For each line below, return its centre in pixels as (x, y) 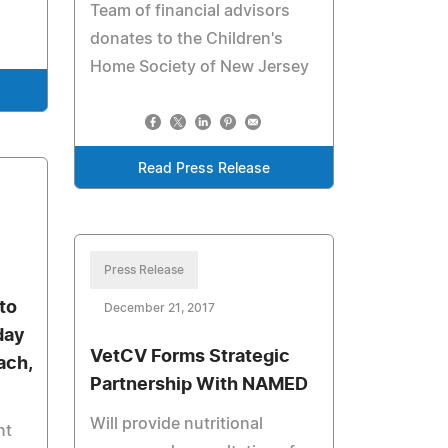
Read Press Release (204, 169)
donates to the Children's (187, 39)
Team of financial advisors (190, 11)
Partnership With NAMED (199, 385)
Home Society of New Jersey (200, 67)
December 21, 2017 (160, 308)
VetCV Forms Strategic (190, 357)
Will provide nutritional (177, 424)
